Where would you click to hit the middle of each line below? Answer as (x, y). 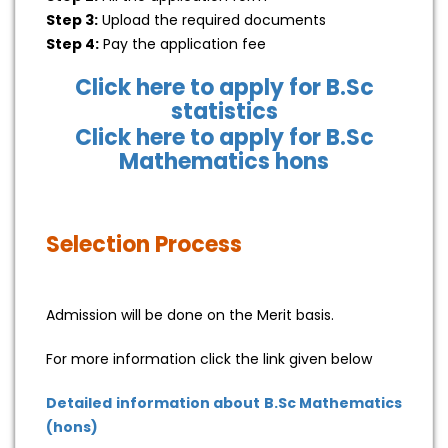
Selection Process (144, 245)
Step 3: (72, 20)
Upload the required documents (212, 20)
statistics (224, 112)
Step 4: (72, 44)
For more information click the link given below (209, 359)
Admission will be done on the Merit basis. (190, 315)
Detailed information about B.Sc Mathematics (224, 403)
